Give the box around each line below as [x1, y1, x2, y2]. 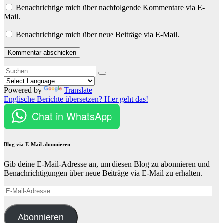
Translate [64, 85, 92, 94]
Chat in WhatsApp [32, 109, 112, 123]
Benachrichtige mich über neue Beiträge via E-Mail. [16, 30, 179, 39]
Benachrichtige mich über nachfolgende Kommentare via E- [16, 3, 205, 12]
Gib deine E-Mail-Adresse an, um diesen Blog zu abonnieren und [4, 160, 210, 169]
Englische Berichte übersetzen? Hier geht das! [4, 94, 148, 103]
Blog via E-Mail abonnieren [4, 141, 70, 148]
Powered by [4, 85, 44, 94]
